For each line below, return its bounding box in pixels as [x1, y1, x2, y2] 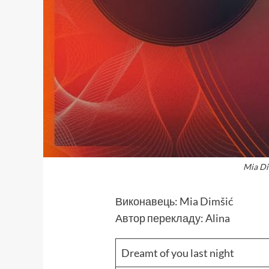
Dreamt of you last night [121, 246, 235, 260]
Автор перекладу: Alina [115, 211, 231, 225]
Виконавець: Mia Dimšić [115, 195, 234, 208]
